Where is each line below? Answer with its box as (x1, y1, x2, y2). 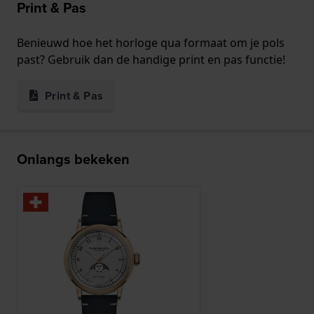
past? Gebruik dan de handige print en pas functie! (17, 52, 285, 68)
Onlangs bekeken (17, 149, 130, 170)
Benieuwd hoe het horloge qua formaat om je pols (17, 35, 285, 51)
